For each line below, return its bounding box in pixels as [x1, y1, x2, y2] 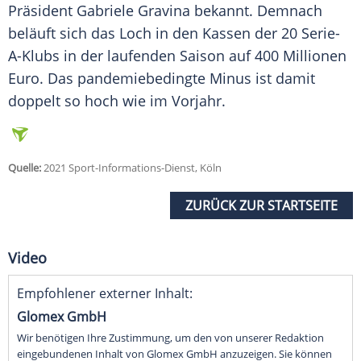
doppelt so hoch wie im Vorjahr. [8, 91, 230, 111]
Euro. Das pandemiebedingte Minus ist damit [8, 68, 315, 89]
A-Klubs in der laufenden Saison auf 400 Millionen [8, 46, 346, 66]
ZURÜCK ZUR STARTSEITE [185, 197, 338, 215]
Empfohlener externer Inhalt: [17, 284, 193, 303]
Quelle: [8, 160, 41, 176]
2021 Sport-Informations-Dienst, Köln [41, 160, 222, 176]
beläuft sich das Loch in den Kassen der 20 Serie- [8, 23, 340, 44]
